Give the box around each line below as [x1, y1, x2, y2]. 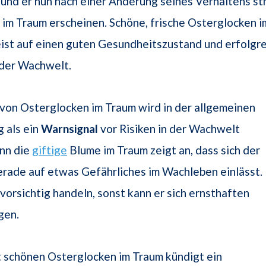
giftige [32, 143, 67, 157]
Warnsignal [41, 122, 98, 136]
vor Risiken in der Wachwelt [98, 122, 240, 136]
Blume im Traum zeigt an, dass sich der [67, 143, 260, 157]
